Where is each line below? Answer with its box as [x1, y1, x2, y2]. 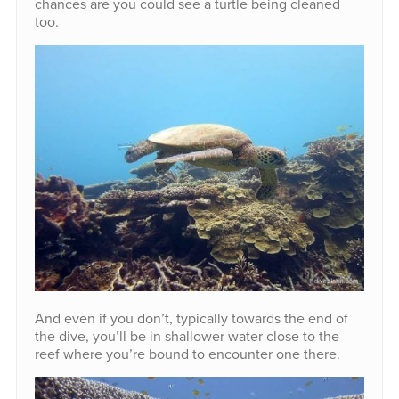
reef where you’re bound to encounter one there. [34, 344, 340, 364]
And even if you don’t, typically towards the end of [34, 308, 348, 329]
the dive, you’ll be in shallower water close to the [34, 326, 339, 346]
